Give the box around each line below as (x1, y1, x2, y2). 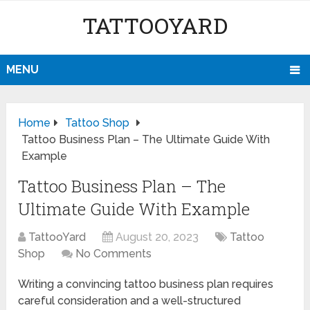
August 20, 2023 (116, 230, 199, 244)
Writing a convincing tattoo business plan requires (18, 277, 274, 291)
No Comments (75, 247, 152, 261)
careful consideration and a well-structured (18, 294, 241, 308)
